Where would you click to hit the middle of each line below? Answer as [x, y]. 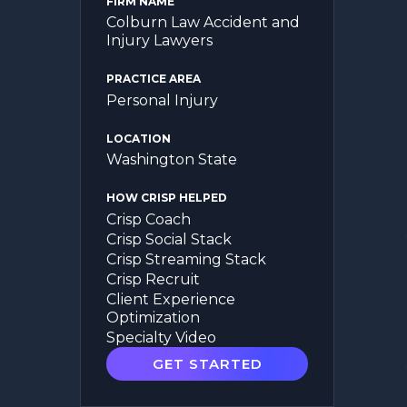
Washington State [172, 160]
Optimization [153, 317]
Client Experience [171, 299]
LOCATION [139, 138]
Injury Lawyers [159, 41]
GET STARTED [207, 363]
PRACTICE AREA [154, 79]
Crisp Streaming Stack [186, 259]
